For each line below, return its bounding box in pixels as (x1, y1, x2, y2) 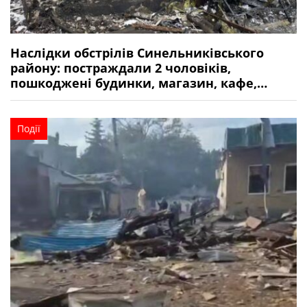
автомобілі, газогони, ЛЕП (10, 90, 179, 107)
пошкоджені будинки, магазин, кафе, (10, 75, 257, 92)
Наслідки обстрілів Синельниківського (10, 45, 264, 62)
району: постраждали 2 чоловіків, (10, 60, 231, 77)
